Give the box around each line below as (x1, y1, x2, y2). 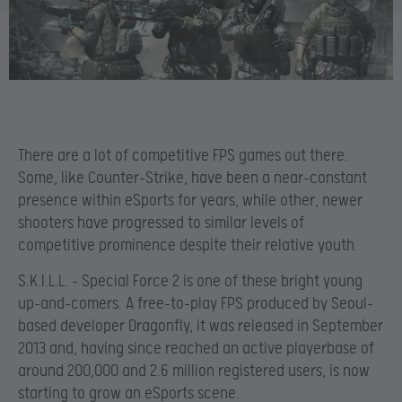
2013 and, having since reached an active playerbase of (18, 338, 374, 358)
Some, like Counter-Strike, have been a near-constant (18, 169, 367, 188)
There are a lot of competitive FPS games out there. (18, 146, 348, 166)
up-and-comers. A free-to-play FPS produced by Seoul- (18, 293, 373, 313)
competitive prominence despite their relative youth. (18, 236, 358, 256)
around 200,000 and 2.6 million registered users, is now (18, 361, 370, 380)
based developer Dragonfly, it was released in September (18, 316, 383, 336)
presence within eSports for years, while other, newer (18, 191, 363, 211)
